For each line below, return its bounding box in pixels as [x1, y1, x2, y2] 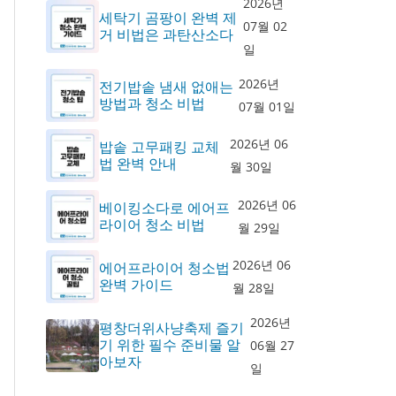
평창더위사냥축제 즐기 [98, 318, 244, 338]
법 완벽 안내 [98, 154, 177, 173]
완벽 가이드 [98, 275, 173, 294]
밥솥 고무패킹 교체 [98, 137, 219, 156]
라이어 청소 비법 [98, 214, 205, 234]
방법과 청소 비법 [98, 93, 205, 113]
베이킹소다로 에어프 [98, 197, 230, 217]
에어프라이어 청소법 [98, 258, 230, 278]
